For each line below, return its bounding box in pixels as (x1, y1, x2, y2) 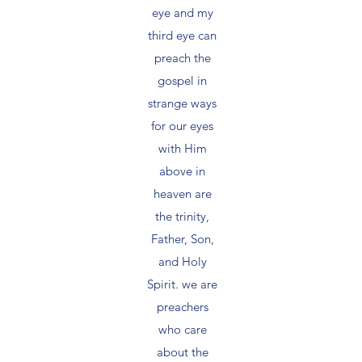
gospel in (158, 72, 207, 88)
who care (158, 321, 207, 337)
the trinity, (155, 208, 209, 224)
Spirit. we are (147, 276, 217, 292)
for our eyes (151, 117, 213, 133)
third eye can (148, 27, 217, 43)
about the (156, 343, 208, 360)
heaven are (153, 185, 212, 201)
